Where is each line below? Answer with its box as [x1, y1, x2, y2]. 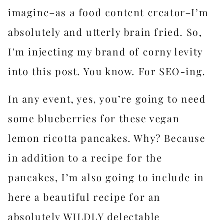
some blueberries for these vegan [8, 111, 180, 125]
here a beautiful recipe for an [8, 190, 161, 203]
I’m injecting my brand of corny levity [8, 45, 203, 58]
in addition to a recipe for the [8, 151, 163, 164]
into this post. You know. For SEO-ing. [8, 64, 206, 78]
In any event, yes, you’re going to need [8, 92, 206, 105]
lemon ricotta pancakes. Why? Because [8, 131, 206, 144]
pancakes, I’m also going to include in [8, 170, 204, 184]
